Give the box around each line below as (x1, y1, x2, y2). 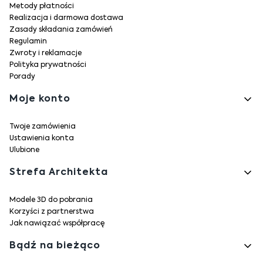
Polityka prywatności (9, 61, 86, 69)
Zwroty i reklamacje (9, 49, 82, 57)
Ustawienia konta (9, 134, 74, 142)
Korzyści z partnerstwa (9, 208, 94, 215)
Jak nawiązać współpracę (9, 220, 104, 227)
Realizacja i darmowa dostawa (9, 14, 123, 22)
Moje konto (9, 94, 70, 104)
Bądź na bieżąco (9, 241, 100, 251)
